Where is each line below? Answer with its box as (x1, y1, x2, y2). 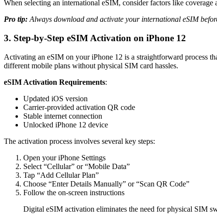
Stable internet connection (23, 111, 102, 120)
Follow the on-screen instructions (23, 188, 124, 197)
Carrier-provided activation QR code (23, 103, 135, 111)
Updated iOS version (23, 94, 88, 103)
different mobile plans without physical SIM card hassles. (4, 61, 178, 70)
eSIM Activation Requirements (4, 77, 105, 86)
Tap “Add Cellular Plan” (23, 170, 99, 179)
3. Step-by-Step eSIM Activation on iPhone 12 (4, 32, 186, 43)
